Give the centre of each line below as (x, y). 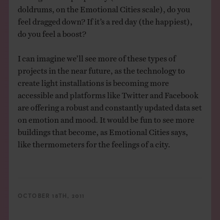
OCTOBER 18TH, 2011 (51, 197)
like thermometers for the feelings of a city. (94, 142)
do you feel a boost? (52, 32)
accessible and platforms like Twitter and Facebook (108, 93)
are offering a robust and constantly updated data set (110, 105)
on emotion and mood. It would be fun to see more (106, 118)
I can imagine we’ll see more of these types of (96, 56)
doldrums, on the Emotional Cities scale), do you (104, 7)
